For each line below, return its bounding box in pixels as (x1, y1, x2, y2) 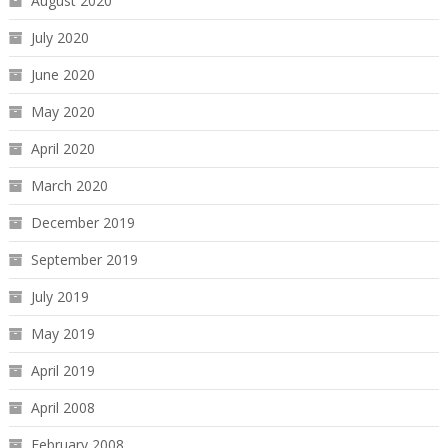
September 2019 (30, 249, 138, 269)
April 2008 (30, 397, 95, 417)
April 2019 (30, 360, 95, 380)
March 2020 (30, 175, 108, 195)
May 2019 (30, 323, 95, 343)
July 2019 (30, 286, 89, 306)
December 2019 (30, 212, 135, 232)
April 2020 (30, 138, 95, 158)
